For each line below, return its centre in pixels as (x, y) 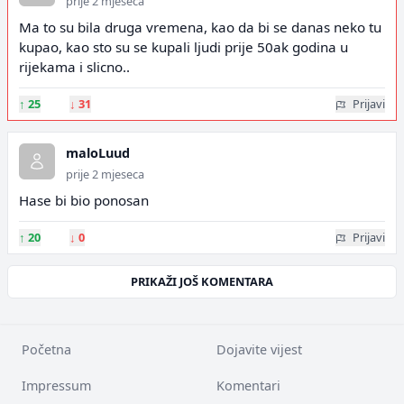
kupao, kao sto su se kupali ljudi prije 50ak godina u (184, 47)
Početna (46, 349)
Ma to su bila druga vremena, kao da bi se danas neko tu (200, 27)
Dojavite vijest (259, 349)
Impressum (56, 386)
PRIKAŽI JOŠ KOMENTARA (202, 281)
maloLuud (98, 153)
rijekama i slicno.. (74, 67)
